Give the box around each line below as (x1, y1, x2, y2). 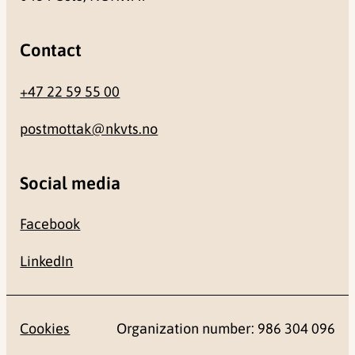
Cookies (20, 319, 71, 337)
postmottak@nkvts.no (20, 120, 158, 137)
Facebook (20, 216, 81, 233)
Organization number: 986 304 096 (116, 319, 335, 337)
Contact (20, 40, 82, 61)
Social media (20, 173, 121, 194)
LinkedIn (20, 253, 74, 270)
